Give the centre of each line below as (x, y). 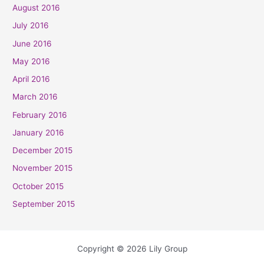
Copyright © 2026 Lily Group (132, 249)
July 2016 (31, 26)
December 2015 (43, 151)
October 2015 (38, 186)
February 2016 (40, 115)
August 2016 (37, 8)
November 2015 (43, 168)
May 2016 (32, 61)
